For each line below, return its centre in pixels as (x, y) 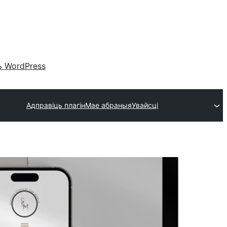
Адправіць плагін (56, 105)
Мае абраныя (108, 105)
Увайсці (145, 105)
